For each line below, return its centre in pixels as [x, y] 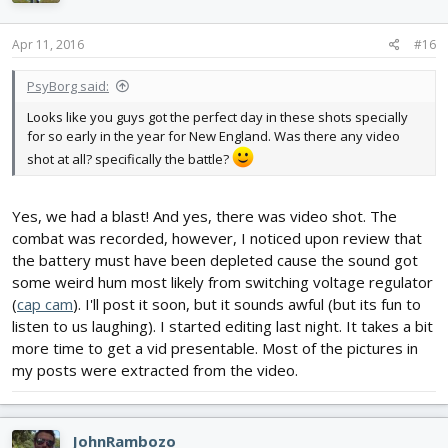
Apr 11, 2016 [48, 44]
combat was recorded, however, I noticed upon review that [217, 238]
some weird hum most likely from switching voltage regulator [222, 282]
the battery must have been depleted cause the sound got [215, 260]
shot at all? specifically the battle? [129, 158]
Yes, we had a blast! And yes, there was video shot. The [204, 216]
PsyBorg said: [68, 85]
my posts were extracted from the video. [155, 370]
